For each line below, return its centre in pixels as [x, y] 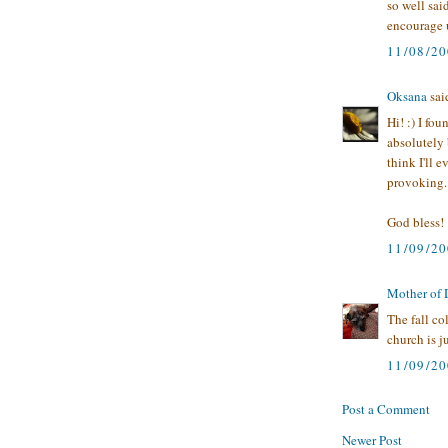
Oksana [407, 95]
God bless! [415, 222]
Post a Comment [386, 408]
